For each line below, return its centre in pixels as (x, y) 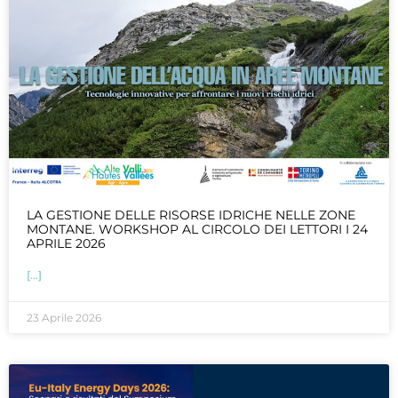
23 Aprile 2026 (64, 317)
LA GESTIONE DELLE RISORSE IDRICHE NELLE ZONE (191, 215)
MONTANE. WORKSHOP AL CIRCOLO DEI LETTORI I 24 (197, 229)
